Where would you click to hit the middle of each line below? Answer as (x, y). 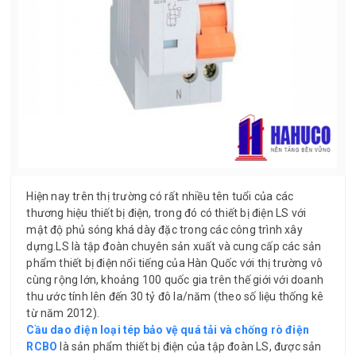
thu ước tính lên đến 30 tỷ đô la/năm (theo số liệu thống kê (175, 297)
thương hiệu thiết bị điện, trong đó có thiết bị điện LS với (166, 213)
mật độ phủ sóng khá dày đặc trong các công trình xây (164, 230)
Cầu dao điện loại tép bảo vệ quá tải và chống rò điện (168, 330)
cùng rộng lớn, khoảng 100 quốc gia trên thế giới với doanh (175, 280)
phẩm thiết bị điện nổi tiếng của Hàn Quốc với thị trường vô (175, 263)
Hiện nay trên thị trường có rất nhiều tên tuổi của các (160, 197)
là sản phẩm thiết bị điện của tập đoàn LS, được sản (190, 347)
